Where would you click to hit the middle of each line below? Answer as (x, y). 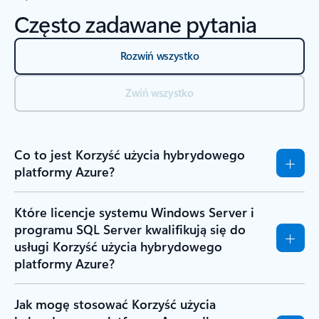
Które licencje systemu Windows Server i (134, 212)
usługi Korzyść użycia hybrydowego (118, 246)
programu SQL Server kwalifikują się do (130, 229)
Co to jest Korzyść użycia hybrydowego (130, 154)
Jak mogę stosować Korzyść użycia (115, 304)
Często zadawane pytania (136, 23)
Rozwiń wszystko (159, 55)
